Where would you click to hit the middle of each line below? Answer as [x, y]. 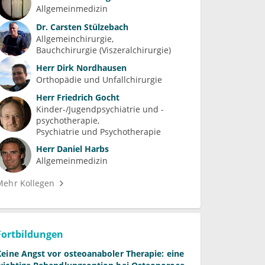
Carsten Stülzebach [88, 27]
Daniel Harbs [82, 149]
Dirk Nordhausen [91, 68]
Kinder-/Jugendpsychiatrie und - [100, 109]
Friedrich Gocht [87, 97]
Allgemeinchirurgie [74, 38]
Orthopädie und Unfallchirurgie [99, 80]
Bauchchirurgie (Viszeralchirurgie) [104, 50]
